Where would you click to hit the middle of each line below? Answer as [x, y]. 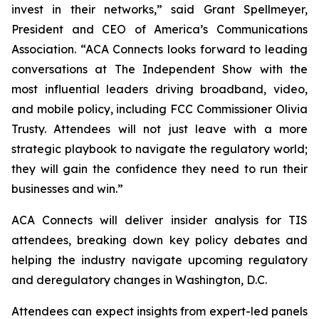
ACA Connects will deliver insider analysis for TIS [159, 220]
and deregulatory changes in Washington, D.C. [139, 280]
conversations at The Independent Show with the [159, 69]
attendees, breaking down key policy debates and [159, 240]
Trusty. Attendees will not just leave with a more [159, 129]
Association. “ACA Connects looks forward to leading [159, 49]
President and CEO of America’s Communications [159, 29]
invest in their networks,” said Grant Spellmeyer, [159, 9]
